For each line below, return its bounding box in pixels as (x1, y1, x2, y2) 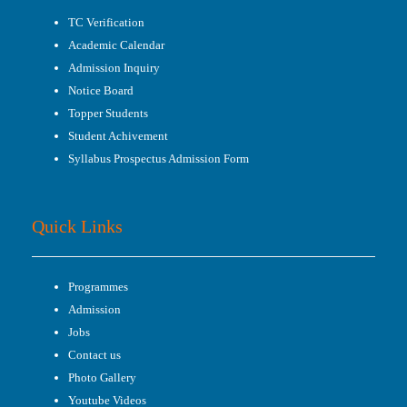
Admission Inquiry (68, 61, 160, 74)
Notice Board (68, 84, 134, 97)
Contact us (68, 348, 121, 362)
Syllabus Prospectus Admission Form (68, 152, 249, 165)
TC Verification (68, 15, 144, 29)
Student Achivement (68, 129, 168, 143)
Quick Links (32, 216, 123, 236)
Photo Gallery (68, 371, 136, 384)
